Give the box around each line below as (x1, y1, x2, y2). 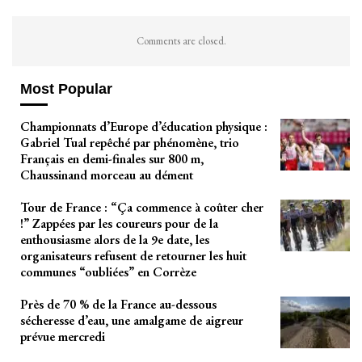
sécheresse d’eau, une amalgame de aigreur (20, 312, 243, 330)
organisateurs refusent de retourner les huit (20, 247, 246, 265)
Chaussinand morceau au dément (20, 166, 193, 184)
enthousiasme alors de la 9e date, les (20, 231, 209, 249)
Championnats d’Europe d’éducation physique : (20, 118, 267, 136)
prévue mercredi (20, 328, 105, 346)
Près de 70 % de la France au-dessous (20, 296, 217, 314)
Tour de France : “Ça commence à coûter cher (20, 199, 263, 217)
